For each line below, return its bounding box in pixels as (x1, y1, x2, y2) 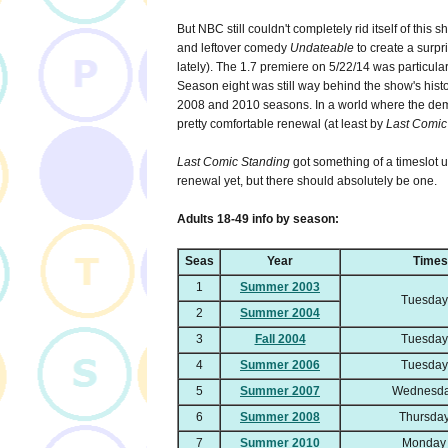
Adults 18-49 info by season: (177, 212, 339, 227)
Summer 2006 (240, 358, 320, 373)
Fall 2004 (254, 332, 306, 347)
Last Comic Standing (177, 155, 290, 170)
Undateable (290, 41, 354, 56)
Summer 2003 (240, 280, 320, 295)
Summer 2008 (240, 410, 320, 425)
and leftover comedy (177, 41, 290, 56)
